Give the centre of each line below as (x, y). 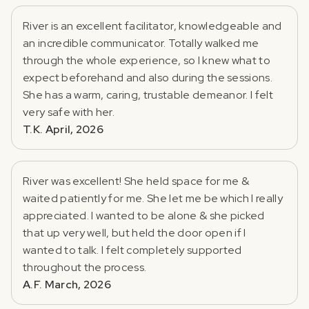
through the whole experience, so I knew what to (147, 60)
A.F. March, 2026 (67, 284)
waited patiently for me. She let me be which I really (153, 198)
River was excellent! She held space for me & (136, 181)
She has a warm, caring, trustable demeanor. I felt (148, 94)
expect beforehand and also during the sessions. (148, 77)
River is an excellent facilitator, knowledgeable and (152, 26)
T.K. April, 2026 (63, 129)
